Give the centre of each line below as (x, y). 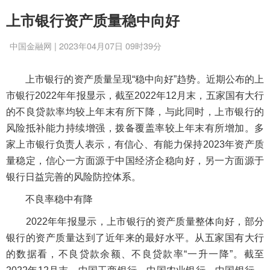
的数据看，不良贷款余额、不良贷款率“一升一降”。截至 (135, 254)
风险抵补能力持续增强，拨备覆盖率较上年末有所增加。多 (135, 128)
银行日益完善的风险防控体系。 (74, 177)
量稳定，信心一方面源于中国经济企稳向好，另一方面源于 (135, 161)
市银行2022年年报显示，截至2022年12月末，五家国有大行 (135, 96)
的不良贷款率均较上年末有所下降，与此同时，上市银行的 (135, 112)
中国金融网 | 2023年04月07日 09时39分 (86, 46)
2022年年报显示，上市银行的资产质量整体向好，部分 (135, 221)
